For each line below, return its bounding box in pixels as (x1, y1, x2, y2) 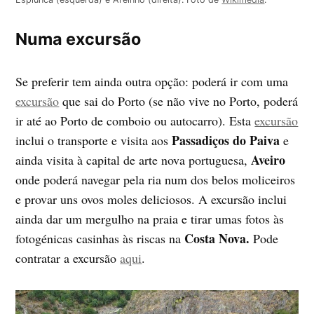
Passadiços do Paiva (172, 130, 280, 149)
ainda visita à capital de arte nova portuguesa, (15, 151, 252, 168)
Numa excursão (15, 28, 142, 49)
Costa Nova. (184, 228, 254, 247)
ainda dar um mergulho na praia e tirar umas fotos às (15, 210, 285, 227)
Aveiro (251, 150, 286, 169)
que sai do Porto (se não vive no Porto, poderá (59, 92, 299, 109)
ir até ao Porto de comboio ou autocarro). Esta (15, 111, 255, 129)
